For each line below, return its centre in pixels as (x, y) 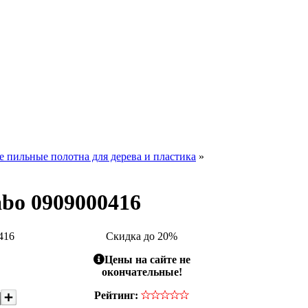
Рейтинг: (116, 295)
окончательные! (142, 272)
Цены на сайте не (147, 259)
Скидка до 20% (142, 236)
